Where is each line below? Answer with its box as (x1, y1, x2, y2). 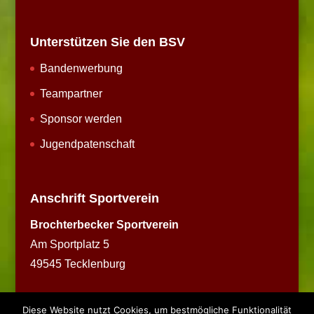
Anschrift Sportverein (29, 191, 159, 206)
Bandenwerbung (39, 62, 123, 75)
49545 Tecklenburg (29, 258, 125, 271)
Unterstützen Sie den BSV (29, 35, 185, 50)
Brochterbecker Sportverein (29, 219, 179, 231)
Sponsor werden (39, 113, 122, 125)
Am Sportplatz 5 (29, 238, 109, 251)
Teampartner (39, 88, 102, 100)
